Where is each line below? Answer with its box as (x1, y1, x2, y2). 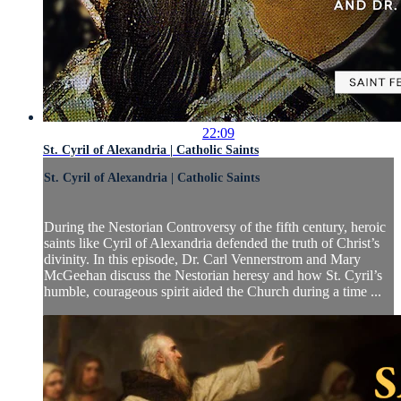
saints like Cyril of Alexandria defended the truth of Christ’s (44, 235, 380, 252)
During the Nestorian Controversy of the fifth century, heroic (44, 219, 386, 235)
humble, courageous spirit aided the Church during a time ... (44, 284, 381, 300)
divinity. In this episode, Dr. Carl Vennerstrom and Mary (44, 252, 361, 268)
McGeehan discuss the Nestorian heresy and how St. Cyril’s (44, 268, 382, 284)
